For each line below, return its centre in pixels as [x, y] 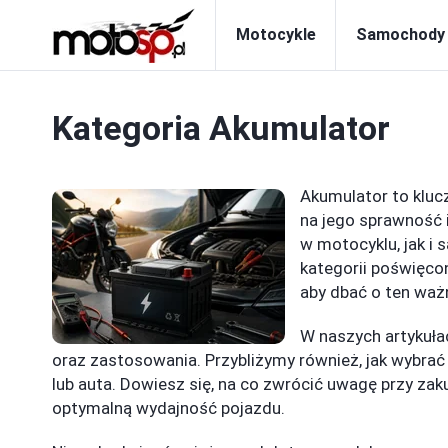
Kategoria [130, 128]
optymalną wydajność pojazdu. [168, 408]
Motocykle [276, 34]
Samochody [400, 34]
